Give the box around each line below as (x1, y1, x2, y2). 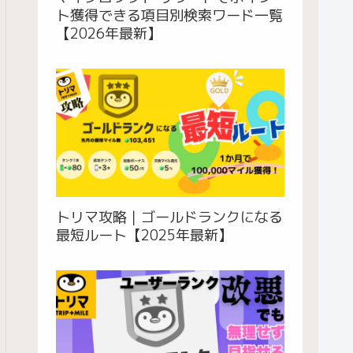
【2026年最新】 (56, 23, 162, 43)
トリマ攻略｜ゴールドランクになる (56, 207, 283, 228)
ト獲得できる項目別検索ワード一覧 (56, 5, 283, 25)
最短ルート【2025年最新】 (56, 225, 232, 246)
